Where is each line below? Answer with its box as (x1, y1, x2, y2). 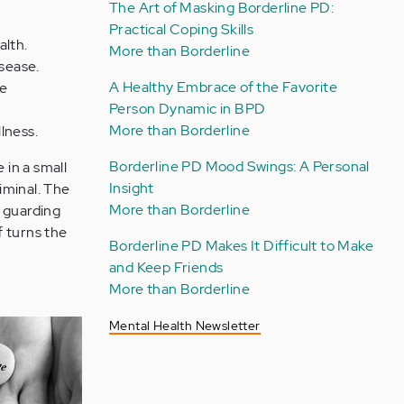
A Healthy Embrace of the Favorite (108, 78, 338, 96)
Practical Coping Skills (108, 20, 254, 39)
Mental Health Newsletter (108, 317, 261, 334)
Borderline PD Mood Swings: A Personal (108, 157, 370, 176)
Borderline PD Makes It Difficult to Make (108, 236, 373, 255)
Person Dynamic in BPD (108, 99, 266, 118)
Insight (108, 179, 154, 197)
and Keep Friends (108, 258, 224, 277)
